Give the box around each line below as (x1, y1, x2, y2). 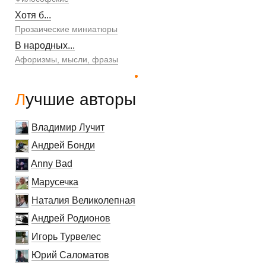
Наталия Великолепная (31, 195, 135, 205)
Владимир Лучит (31, 122, 104, 132)
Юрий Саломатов (31, 249, 109, 260)
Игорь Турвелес (31, 232, 101, 242)
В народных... (15, 40, 75, 50)
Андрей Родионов (31, 213, 110, 224)
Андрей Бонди (31, 140, 95, 151)
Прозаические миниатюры (15, 24, 118, 34)
